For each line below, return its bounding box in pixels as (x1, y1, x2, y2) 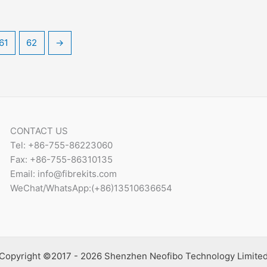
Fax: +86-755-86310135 (10, 153, 113, 165)
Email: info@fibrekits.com (10, 167, 117, 179)
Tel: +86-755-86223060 (10, 139, 113, 151)
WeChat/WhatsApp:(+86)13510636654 (10, 182, 172, 194)
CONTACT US (10, 125, 68, 136)
